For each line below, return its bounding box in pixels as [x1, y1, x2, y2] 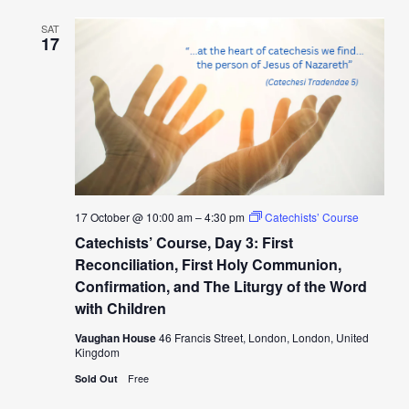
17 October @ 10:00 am [74, 209, 193, 225]
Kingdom [74, 344, 120, 361]
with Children [74, 298, 166, 320]
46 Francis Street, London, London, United [158, 330, 369, 346]
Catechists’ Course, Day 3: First [74, 232, 293, 254]
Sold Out [74, 372, 121, 386]
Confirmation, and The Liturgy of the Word [74, 276, 367, 298]
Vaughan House [74, 330, 159, 347]
